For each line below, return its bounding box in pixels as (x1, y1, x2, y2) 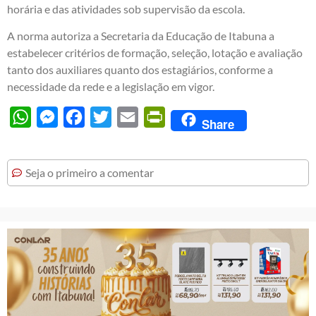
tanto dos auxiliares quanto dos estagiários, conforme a (7, 63, 273, 77)
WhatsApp (31, 110, 84, 124)
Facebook (85, 110, 132, 124)
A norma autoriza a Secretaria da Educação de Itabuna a (7, 29, 274, 43)
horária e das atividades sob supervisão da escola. (7, 1, 245, 16)
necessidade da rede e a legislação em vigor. (7, 80, 214, 94)
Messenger (58, 110, 111, 124)
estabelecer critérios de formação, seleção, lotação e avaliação (7, 46, 303, 60)
